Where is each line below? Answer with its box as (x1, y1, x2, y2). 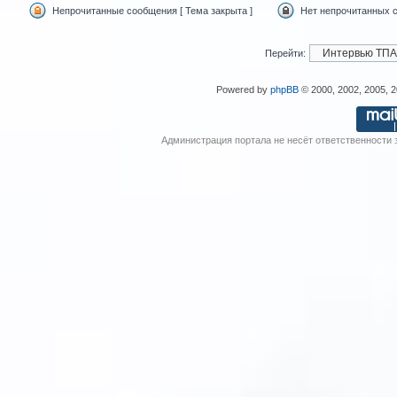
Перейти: (265, 47, 306, 58)
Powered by (215, 83, 270, 95)
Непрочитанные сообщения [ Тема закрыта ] (52, 4, 253, 16)
